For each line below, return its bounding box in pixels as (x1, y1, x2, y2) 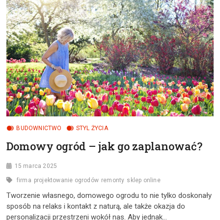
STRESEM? (51, 32, 80, 40)
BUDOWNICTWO (16, 124, 62, 132)
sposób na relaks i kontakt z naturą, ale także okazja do (6, 201, 186, 211)
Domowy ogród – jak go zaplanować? (6, 138, 203, 153)
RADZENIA (51, 6, 79, 13)
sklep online (127, 176, 161, 184)
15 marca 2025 (14, 162, 57, 169)
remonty (101, 176, 125, 184)
